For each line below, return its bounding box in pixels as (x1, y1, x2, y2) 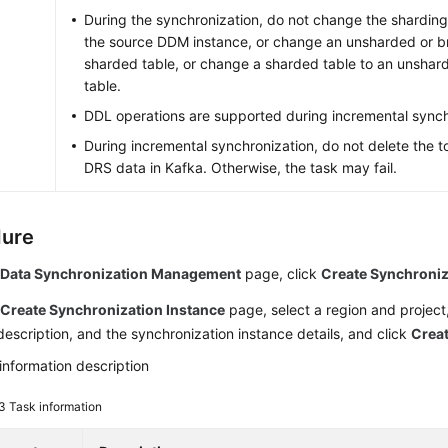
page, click (241, 265, 322, 282)
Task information (9, 399, 103, 414)
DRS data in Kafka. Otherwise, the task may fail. (84, 159, 398, 176)
